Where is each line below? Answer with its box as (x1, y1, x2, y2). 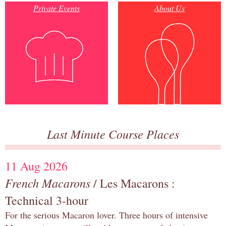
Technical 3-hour (5, 192, 88, 209)
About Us (154, 3, 185, 14)
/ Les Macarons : (90, 175, 175, 192)
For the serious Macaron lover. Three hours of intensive (5, 209, 208, 221)
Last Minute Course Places (47, 126, 179, 142)
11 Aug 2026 (5, 158, 68, 175)
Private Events (33, 3, 80, 14)
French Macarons (5, 175, 90, 191)
